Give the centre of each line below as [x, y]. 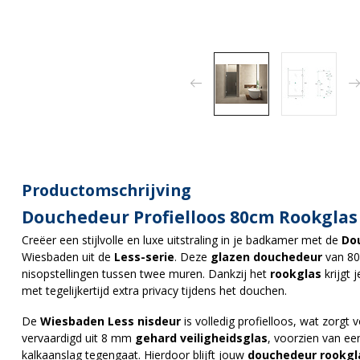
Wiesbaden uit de [68, 256]
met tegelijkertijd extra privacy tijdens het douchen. [154, 290]
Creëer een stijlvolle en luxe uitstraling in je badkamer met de [182, 239]
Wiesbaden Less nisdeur [110, 321]
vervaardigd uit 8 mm [78, 337]
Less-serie [144, 256]
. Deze [192, 256]
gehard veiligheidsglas [201, 337]
